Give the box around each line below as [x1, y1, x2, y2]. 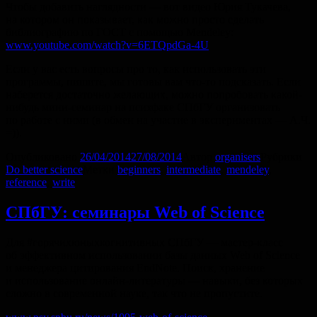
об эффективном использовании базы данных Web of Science [6, 248, 300, 261]
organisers [215, 150, 260, 163]
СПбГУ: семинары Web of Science [6, 202, 265, 221]
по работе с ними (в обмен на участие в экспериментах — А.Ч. [6, 113, 311, 126]
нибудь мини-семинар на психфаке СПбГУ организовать [6, 100, 280, 113]
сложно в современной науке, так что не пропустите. [6, 287, 263, 299]
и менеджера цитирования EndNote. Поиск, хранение [6, 261, 265, 274]
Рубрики [260, 150, 302, 163]
